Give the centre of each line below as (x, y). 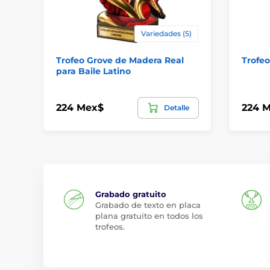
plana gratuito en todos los (149, 215)
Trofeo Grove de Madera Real (120, 60)
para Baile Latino (93, 71)
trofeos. (110, 226)
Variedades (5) (166, 33)
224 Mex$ (80, 108)
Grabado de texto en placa (148, 205)
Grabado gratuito (131, 194)
